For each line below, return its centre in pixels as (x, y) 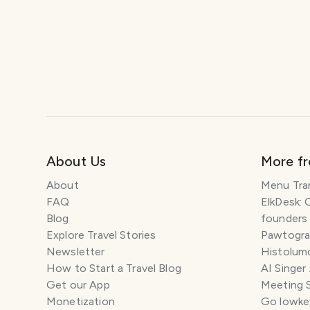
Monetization (81, 301)
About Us (76, 161)
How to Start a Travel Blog (114, 268)
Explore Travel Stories (101, 235)
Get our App (78, 285)
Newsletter (76, 252)
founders (284, 218)
